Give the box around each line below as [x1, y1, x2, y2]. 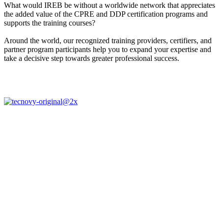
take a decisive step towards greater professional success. [4, 54, 179, 62]
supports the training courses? [4, 18, 95, 27]
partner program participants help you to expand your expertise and [4, 45, 211, 54]
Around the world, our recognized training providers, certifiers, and [4, 36, 212, 45]
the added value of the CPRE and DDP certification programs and [4, 9, 208, 18]
